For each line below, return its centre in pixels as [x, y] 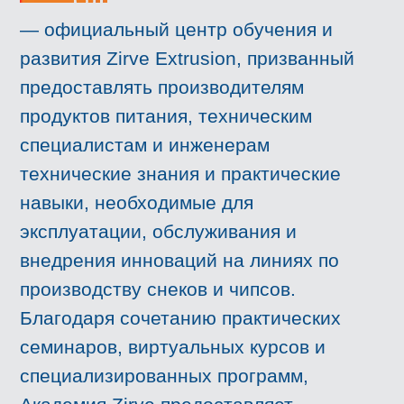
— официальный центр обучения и [177, 30]
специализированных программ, [165, 376]
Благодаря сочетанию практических [181, 318]
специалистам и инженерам [145, 145]
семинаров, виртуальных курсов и [173, 347]
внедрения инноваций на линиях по [180, 261]
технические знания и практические [181, 174]
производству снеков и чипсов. [158, 289]
